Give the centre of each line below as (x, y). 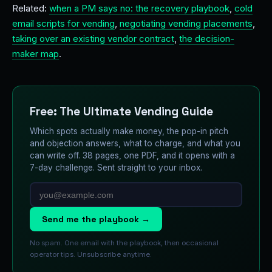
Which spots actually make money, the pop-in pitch (129, 131)
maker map (36, 54)
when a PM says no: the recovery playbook (139, 8)
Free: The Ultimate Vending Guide (121, 111)
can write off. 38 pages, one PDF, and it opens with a (132, 155)
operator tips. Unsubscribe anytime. (91, 254)
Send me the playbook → (96, 219)
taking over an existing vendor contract (93, 39)
